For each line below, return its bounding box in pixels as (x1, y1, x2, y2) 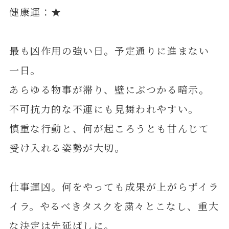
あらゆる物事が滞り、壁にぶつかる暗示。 (9, 82, 210, 97)
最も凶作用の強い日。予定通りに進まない (9, 43, 210, 58)
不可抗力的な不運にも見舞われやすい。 (9, 102, 199, 116)
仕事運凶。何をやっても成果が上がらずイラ (9, 179, 219, 194)
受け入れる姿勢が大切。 (9, 141, 125, 155)
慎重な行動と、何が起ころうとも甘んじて (9, 121, 210, 135)
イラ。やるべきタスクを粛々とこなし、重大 (9, 199, 219, 213)
